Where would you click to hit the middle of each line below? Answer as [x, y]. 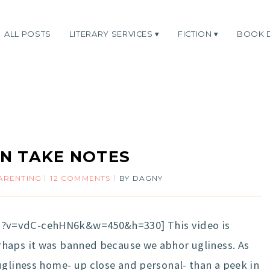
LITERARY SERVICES [111, 34]
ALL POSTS [28, 34]
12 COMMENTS [80, 178]
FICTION [195, 34]
